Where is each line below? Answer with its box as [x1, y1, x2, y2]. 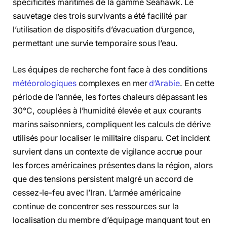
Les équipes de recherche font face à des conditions [13, 64, 207, 74]
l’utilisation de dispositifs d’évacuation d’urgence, [13, 25, 195, 35]
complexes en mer [76, 78, 149, 88]
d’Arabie [149, 78, 180, 88]
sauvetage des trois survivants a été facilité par [13, 11, 187, 21]
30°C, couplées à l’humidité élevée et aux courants [13, 105, 202, 116]
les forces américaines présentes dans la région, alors [13, 160, 213, 170]
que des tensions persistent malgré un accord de [13, 174, 194, 184]
